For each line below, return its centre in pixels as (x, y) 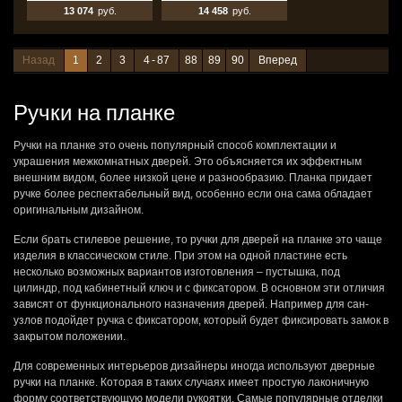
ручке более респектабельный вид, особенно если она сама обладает (193, 194)
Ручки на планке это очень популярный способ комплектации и (175, 145)
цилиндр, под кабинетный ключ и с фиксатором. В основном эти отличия (199, 288)
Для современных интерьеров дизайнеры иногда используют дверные (194, 366)
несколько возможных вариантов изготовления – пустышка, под (177, 272)
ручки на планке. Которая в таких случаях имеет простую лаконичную (191, 382)
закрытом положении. (70, 336)
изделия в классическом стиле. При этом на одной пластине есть (180, 256)
